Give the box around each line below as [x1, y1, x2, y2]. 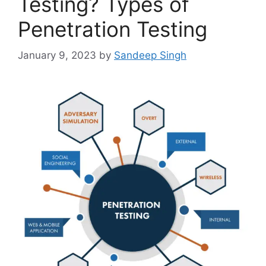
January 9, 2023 [18, 49, 96, 62]
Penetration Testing [18, 16, 207, 42]
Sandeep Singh [114, 49, 186, 62]
